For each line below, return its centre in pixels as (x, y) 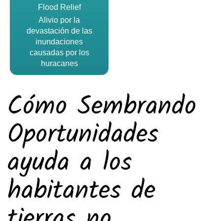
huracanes (59, 63)
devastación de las (59, 31)
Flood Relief (59, 7)
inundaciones (59, 42)
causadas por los (59, 53)
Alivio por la (59, 20)
